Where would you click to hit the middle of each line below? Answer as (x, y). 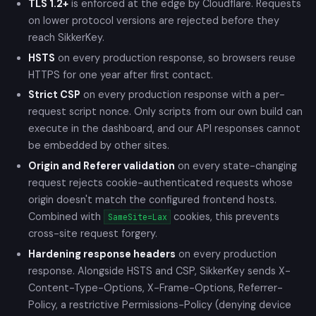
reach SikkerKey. (66, 37)
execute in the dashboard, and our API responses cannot (164, 129)
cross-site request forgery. (93, 234)
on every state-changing (236, 166)
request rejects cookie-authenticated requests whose (160, 183)
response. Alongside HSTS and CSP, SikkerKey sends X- (159, 271)
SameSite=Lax (137, 217)
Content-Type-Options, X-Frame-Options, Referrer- (156, 287)
